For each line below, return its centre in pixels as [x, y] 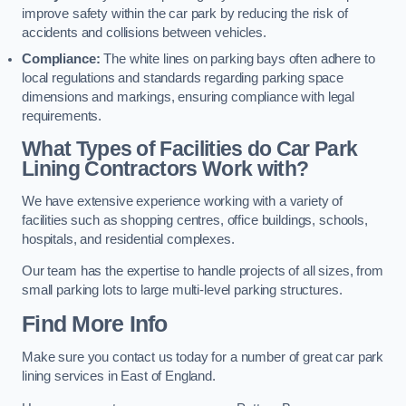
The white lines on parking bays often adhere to [237, 58]
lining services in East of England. [119, 377]
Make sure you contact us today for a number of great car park [203, 358]
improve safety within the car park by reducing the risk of [185, 13]
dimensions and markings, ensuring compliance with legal [188, 97]
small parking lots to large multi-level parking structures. [182, 290]
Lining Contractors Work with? [165, 169]
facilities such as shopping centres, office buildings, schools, [195, 220]
